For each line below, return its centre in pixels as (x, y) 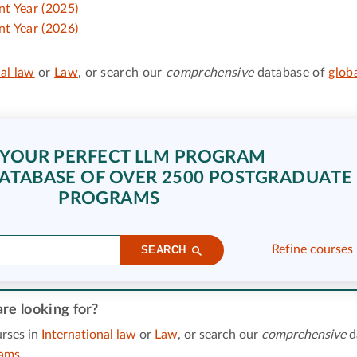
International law (88, 334)
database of (291, 72)
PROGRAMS (109, 198)
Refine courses (312, 250)
